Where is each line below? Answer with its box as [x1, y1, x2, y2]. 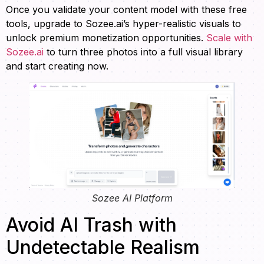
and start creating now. [6, 60, 108, 72]
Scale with [206, 31, 252, 44]
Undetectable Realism [6, 236, 200, 259]
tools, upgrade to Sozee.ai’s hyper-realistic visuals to [6, 17, 241, 29]
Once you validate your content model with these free [6, 3, 247, 15]
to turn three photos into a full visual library [44, 45, 243, 58]
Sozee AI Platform [91, 192, 173, 204]
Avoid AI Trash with [6, 213, 177, 237]
